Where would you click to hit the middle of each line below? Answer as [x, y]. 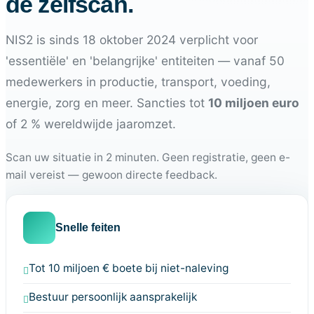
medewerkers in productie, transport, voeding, [138, 82]
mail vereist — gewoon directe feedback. [111, 175]
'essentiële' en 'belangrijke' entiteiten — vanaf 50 [145, 61]
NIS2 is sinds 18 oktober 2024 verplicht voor [132, 40]
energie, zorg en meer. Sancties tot [107, 103]
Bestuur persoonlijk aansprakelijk [113, 296]
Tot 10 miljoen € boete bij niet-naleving [129, 268]
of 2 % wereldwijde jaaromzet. [91, 124]
